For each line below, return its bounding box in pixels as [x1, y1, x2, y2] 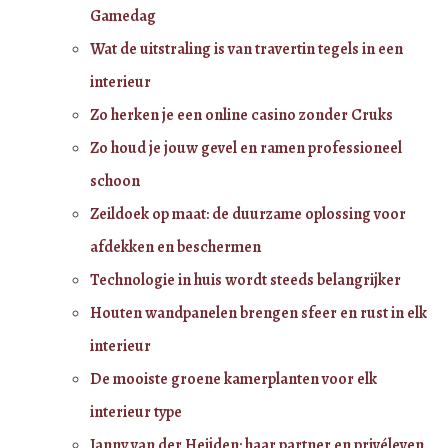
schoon [90, 169, 140, 192]
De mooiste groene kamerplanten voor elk [90, 367, 377, 390]
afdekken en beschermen [90, 235, 261, 258]
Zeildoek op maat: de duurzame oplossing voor [90, 202, 406, 225]
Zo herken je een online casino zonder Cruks [90, 103, 393, 126]
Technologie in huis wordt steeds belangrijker [90, 268, 401, 291]
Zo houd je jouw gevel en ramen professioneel [90, 136, 402, 159]
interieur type [90, 400, 182, 423]
